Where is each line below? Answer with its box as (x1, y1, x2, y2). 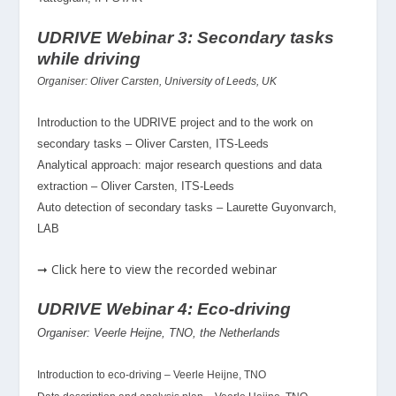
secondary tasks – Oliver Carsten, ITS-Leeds (37, 137, 270, 151)
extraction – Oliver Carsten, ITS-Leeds (37, 179, 235, 194)
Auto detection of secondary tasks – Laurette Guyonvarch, (37, 201, 338, 215)
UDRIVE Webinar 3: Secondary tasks (37, 28, 335, 48)
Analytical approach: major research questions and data (37, 158, 323, 172)
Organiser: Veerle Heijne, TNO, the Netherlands (37, 326, 281, 340)
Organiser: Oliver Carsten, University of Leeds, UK (37, 75, 278, 88)
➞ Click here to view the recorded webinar (37, 260, 278, 278)
